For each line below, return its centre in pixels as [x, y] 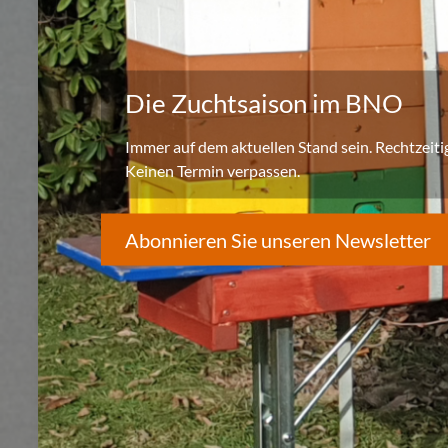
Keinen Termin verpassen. [213, 170]
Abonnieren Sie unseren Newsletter [278, 239]
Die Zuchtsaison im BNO [264, 102]
